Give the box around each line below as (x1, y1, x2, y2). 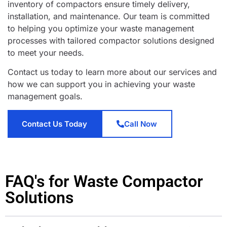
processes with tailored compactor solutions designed (8, 35, 214, 46)
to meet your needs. (8, 48, 87, 58)
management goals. (8, 91, 83, 102)
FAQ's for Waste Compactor (5, 171, 203, 191)
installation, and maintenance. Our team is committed (8, 11, 210, 22)
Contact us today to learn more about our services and (8, 67, 217, 78)
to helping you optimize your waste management (8, 23, 194, 34)
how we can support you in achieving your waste (8, 79, 195, 90)
